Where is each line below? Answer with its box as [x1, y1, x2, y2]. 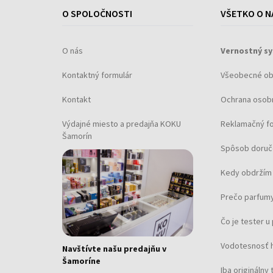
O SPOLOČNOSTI [62, 7, 132, 19]
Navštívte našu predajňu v [62, 243, 166, 255]
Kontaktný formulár [62, 69, 132, 80]
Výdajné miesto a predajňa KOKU [62, 118, 181, 129]
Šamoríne [62, 255, 101, 267]
